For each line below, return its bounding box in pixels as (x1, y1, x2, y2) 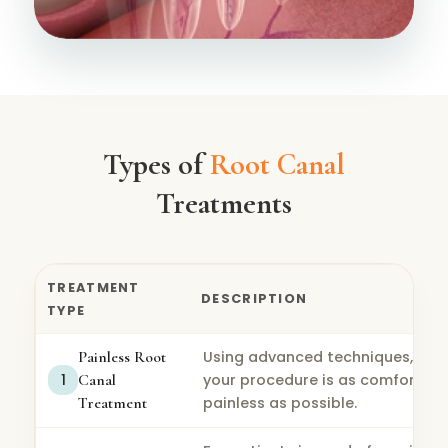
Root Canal (209, 145, 345, 183)
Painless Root (78, 346, 167, 367)
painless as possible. (202, 392, 357, 413)
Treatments (155, 184, 292, 222)
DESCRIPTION (201, 289, 308, 307)
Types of (102, 145, 210, 183)
